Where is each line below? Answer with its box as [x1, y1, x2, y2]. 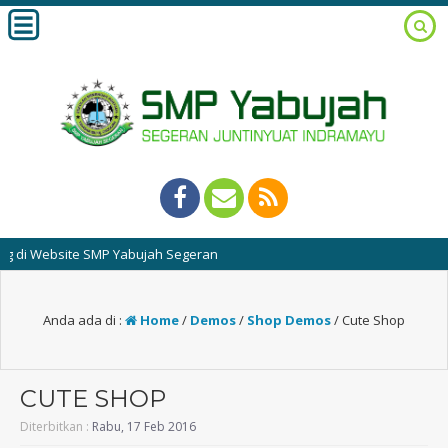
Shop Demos [247, 310, 331, 329]
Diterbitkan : [20, 417, 92, 435]
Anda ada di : [43, 310, 125, 329]
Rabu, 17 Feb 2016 [92, 417, 196, 435]
